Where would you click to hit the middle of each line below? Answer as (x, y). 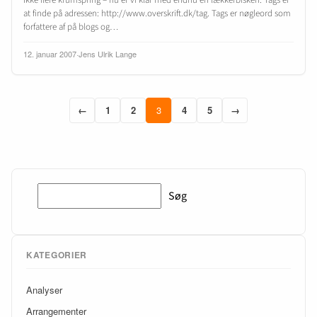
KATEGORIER (57, 254)
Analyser (44, 290)
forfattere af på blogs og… (71, 27)
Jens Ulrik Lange (108, 53)
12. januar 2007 (50, 53)
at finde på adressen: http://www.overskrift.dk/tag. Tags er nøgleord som (157, 13)
